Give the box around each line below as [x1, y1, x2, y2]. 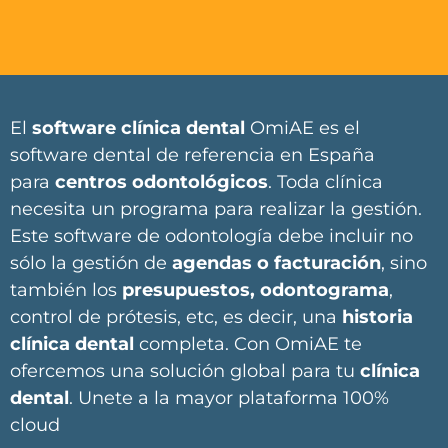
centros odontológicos [55, 171, 268, 194]
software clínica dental [32, 117, 245, 140]
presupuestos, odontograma [122, 279, 389, 302]
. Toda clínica [268, 171, 383, 194]
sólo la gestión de [10, 252, 172, 275]
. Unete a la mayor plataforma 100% [69, 387, 389, 410]
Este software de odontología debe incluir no [10, 225, 413, 248]
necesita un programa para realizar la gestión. [10, 198, 422, 221]
